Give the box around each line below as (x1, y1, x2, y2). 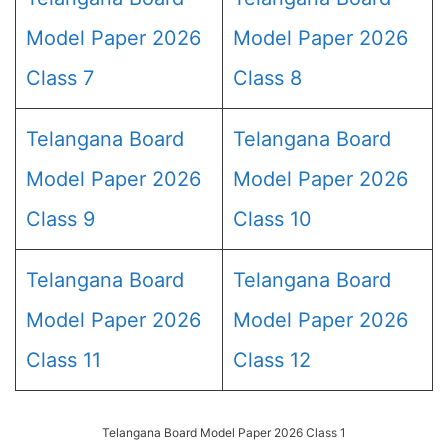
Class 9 (26, 207, 95, 231)
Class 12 (233, 348, 311, 372)
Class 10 (233, 207, 312, 231)
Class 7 (26, 66, 94, 90)
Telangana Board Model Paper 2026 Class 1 (102, 425, 346, 440)
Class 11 (26, 348, 101, 372)
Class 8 (233, 66, 302, 90)
